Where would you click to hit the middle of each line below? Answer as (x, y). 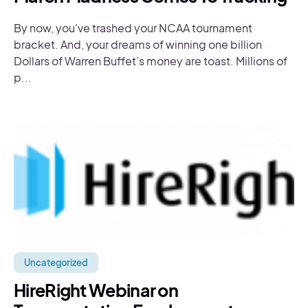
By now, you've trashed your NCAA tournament (133, 28)
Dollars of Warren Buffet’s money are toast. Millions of (151, 61)
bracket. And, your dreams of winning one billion (138, 44)
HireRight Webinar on (96, 290)
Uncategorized (56, 263)
